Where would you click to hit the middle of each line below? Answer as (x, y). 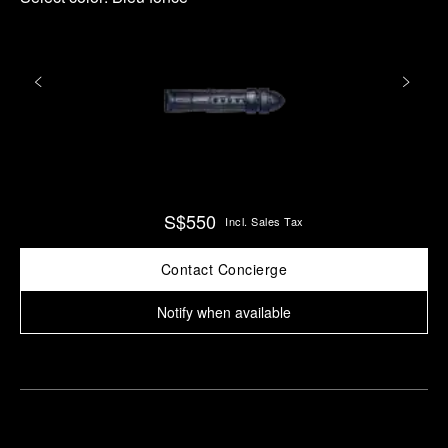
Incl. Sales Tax (264, 221)
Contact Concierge (224, 269)
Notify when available (224, 312)
